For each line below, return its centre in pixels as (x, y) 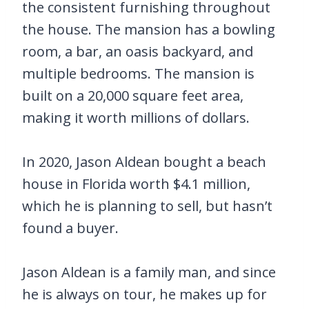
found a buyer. (70, 228)
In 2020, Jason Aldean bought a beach (144, 162)
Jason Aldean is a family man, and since (149, 272)
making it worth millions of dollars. (136, 118)
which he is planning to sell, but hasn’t (147, 206)
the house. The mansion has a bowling (149, 29)
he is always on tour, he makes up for (144, 294)
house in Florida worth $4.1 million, (136, 184)
